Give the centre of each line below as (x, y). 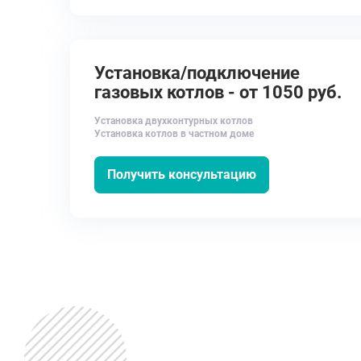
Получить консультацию (182, 174)
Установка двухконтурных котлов (174, 121)
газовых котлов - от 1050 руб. (218, 92)
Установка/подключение (197, 73)
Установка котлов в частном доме (174, 134)
